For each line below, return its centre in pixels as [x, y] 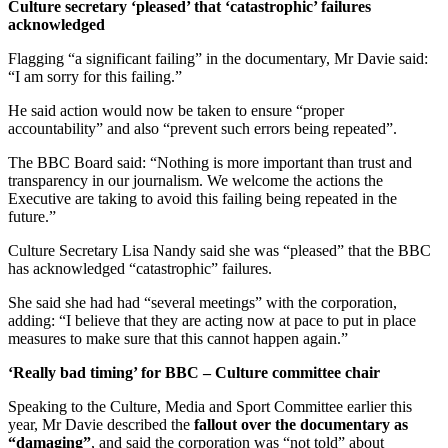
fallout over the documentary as [301, 424]
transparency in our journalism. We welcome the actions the [195, 180]
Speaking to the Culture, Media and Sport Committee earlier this [210, 406]
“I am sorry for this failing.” [95, 76]
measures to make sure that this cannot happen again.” [178, 338]
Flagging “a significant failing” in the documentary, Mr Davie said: [218, 58]
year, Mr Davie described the [101, 424]
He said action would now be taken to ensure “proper [176, 110]
